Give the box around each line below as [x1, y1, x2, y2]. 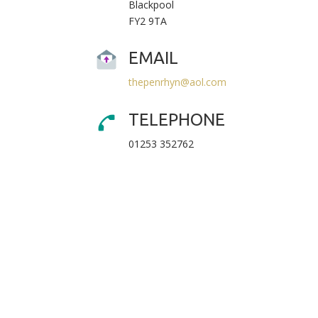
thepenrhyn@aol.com [128, 75, 227, 89]
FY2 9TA [128, 13, 168, 28]
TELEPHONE [128, 109, 226, 129]
